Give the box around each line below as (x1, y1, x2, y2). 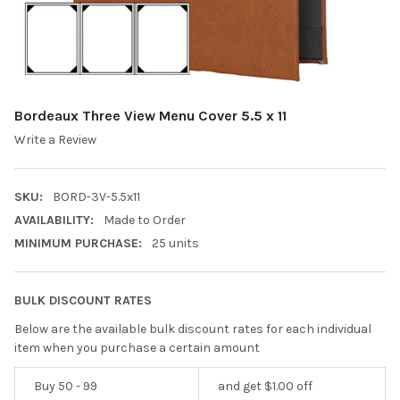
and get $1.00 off (218, 379, 312, 395)
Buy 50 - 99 (34, 379, 97, 395)
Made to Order (103, 212, 186, 229)
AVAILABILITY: (14, 212, 94, 229)
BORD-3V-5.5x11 (52, 189, 140, 205)
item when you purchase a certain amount (14, 340, 260, 356)
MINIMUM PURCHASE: (14, 236, 142, 252)
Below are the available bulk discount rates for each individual (14, 321, 371, 337)
